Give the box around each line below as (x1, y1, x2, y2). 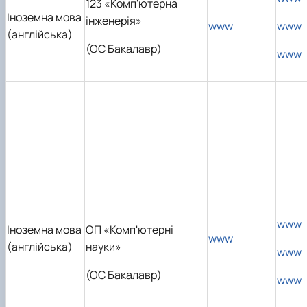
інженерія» (86, 12, 142, 28)
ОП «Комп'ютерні (86, 221, 173, 237)
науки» (86, 238, 121, 254)
